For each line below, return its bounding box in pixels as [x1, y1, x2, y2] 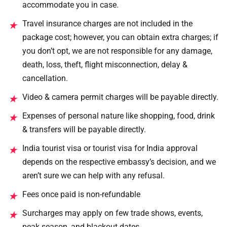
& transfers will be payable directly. [22, 124, 146, 134]
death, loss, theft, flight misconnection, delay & [22, 59, 187, 69]
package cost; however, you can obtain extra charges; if [22, 32, 218, 42]
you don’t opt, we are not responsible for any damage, [22, 46, 212, 56]
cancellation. [22, 73, 68, 83]
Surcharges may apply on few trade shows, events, [22, 208, 203, 218]
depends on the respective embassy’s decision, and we [22, 157, 216, 167]
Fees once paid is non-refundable [22, 189, 140, 199]
